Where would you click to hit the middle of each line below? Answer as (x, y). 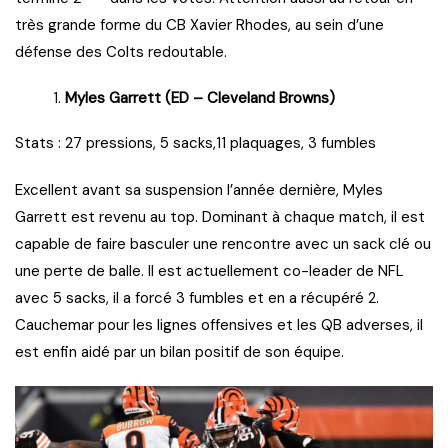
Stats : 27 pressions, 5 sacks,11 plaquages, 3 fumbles (195, 143)
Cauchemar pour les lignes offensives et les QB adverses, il (219, 325)
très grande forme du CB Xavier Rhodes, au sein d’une (199, 25)
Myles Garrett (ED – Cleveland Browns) (200, 98)
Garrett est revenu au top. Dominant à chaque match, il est (220, 217)
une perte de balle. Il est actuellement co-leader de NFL (209, 271)
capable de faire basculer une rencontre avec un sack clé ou (223, 244)
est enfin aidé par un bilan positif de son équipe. (179, 352)
